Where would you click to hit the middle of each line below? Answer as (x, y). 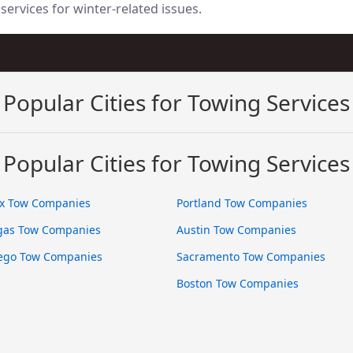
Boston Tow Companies (238, 283)
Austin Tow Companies (236, 230)
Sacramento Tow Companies (251, 256)
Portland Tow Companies (242, 203)
